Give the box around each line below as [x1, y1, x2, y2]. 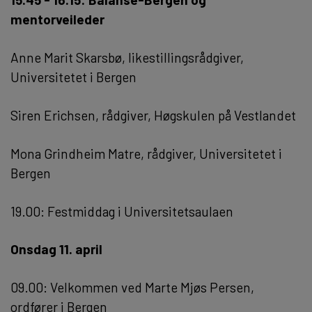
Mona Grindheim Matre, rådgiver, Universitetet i [10, 145, 282, 162]
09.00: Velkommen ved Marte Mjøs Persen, [10, 279, 254, 296]
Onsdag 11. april [10, 241, 105, 258]
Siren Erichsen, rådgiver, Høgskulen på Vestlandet [10, 107, 296, 123]
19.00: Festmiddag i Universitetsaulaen [10, 203, 233, 219]
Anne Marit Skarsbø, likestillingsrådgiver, [10, 49, 244, 66]
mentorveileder [10, 11, 104, 28]
